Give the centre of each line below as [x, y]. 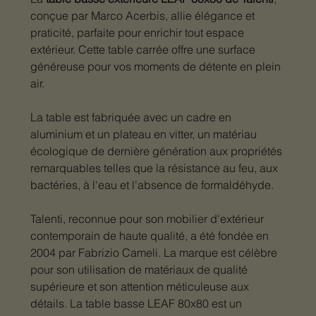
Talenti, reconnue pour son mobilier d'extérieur [147, 218]
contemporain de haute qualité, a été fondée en [149, 235]
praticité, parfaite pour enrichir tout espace [137, 32]
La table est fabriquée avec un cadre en [130, 117]
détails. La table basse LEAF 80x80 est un [136, 303]
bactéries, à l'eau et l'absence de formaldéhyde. [152, 184]
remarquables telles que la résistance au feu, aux [154, 168]
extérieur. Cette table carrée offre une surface [142, 49]
